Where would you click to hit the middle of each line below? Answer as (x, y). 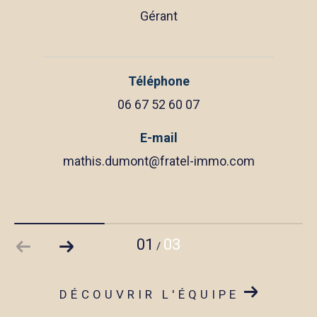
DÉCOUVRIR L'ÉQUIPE (150, 294)
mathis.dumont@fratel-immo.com (158, 161)
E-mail (158, 137)
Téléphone (158, 81)
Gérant (158, 16)
